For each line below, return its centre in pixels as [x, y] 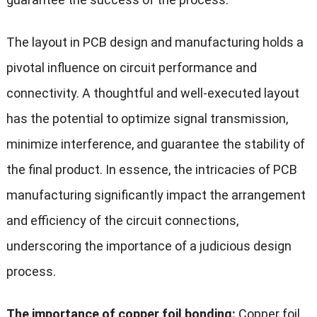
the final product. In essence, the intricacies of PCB [151, 169]
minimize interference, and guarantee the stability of [155, 144]
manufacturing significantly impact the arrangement [156, 195]
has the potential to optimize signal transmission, [147, 118]
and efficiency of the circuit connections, [122, 220]
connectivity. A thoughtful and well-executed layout [152, 93]
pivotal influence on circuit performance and [131, 67]
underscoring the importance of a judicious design [149, 246]
